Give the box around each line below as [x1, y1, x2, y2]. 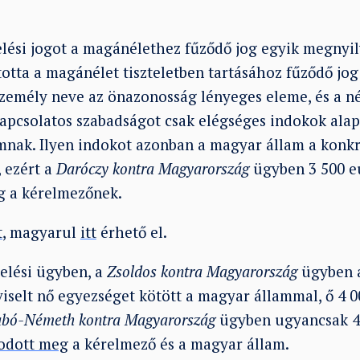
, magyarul [2, 221, 80, 242]
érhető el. [96, 221, 167, 242]
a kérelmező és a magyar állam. [67, 333, 289, 354]
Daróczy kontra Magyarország [55, 157, 249, 178]
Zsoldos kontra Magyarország [106, 260, 297, 281]
